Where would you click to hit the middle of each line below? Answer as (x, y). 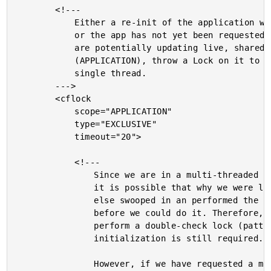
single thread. (46, 73)
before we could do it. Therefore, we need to (55, 213)
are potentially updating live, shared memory (46, 48)
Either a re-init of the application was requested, (46, 22)
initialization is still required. (55, 238)
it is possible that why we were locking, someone (55, 188)
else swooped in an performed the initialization (55, 200)
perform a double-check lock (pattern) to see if (55, 226)
